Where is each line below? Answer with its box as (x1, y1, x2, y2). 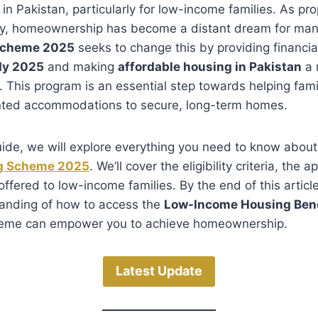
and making (44, 60, 118, 75)
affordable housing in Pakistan (118, 60, 302, 75)
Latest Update (116, 263, 202, 279)
